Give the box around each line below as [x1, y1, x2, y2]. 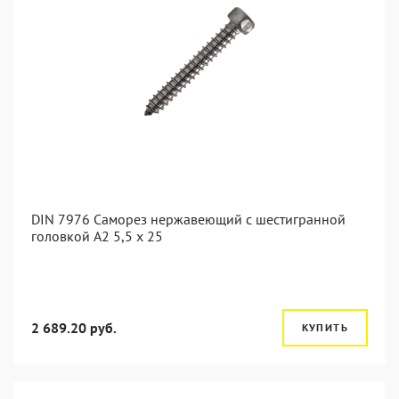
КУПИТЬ [301, 321, 348, 334]
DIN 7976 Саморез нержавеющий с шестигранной [31, 210, 346, 228]
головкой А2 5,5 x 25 [31, 227, 163, 245]
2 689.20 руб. [31, 319, 117, 337]
